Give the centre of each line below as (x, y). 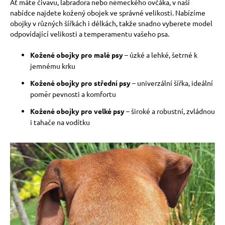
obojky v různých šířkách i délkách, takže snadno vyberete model (111, 23)
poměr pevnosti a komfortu (73, 94)
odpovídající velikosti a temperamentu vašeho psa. (90, 34)
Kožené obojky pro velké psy (77, 111)
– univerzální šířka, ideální (172, 83)
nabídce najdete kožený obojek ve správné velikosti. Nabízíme (108, 13)
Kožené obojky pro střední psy (80, 83)
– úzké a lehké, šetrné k (160, 55)
